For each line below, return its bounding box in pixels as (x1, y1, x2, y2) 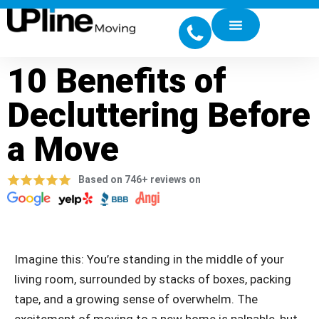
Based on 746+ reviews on (78, 174, 201, 185)
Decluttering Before (7, 95, 310, 135)
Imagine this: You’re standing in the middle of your (14, 251, 284, 266)
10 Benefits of (7, 61, 226, 101)
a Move (7, 129, 119, 169)
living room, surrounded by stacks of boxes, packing (14, 271, 291, 286)
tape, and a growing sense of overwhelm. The (14, 291, 258, 306)
